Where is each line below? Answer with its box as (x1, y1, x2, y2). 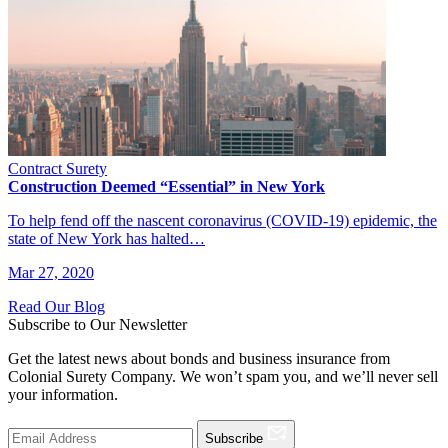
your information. (8, 385, 118, 403)
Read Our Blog (8, 297, 105, 315)
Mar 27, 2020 (8, 263, 94, 281)
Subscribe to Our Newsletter (8, 315, 187, 333)
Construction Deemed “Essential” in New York (8, 177, 325, 195)
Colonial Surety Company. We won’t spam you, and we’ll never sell (8, 367, 438, 385)
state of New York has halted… (8, 229, 205, 247)
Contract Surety (8, 159, 107, 177)
